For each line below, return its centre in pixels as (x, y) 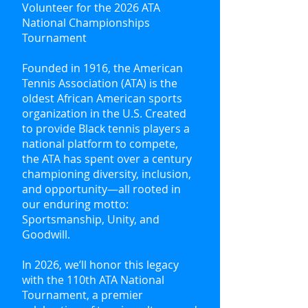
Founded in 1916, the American (102, 68)
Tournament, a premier (82, 295)
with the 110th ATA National (93, 280)
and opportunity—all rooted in (101, 189)
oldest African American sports (102, 98)
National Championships (86, 23)
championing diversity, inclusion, (107, 174)
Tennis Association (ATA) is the (100, 83)
